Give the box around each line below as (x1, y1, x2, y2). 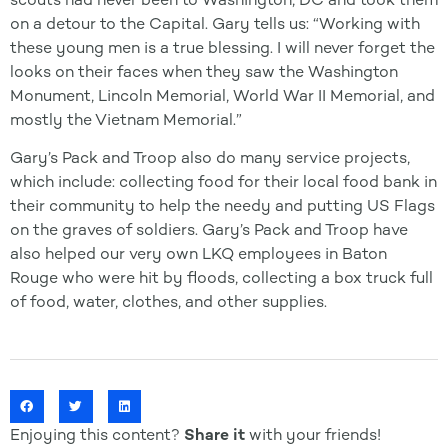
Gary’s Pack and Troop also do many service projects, (10, 148, 410, 168)
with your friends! (245, 425, 381, 445)
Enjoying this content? (10, 425, 184, 445)
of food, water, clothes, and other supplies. (10, 292, 327, 312)
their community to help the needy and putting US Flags (10, 196, 435, 216)
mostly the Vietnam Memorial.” (10, 109, 242, 129)
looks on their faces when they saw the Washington (10, 61, 398, 81)
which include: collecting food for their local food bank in (10, 172, 437, 192)
